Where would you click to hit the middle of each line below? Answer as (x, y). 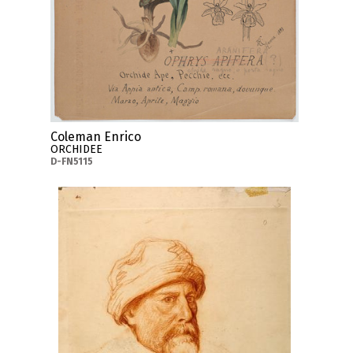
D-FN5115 (72, 161)
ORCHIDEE (77, 149)
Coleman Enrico (96, 136)
